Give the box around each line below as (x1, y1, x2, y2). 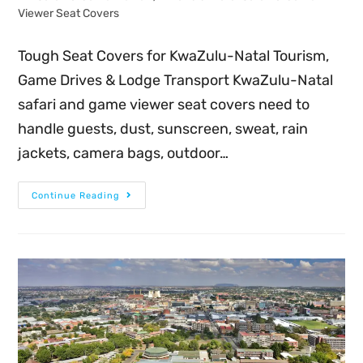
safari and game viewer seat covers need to (18, 96, 310, 114)
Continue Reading (32, 190, 121, 202)
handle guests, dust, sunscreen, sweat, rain (18, 120, 309, 139)
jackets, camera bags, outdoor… (18, 144, 229, 163)
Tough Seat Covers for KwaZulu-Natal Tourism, (18, 47, 330, 66)
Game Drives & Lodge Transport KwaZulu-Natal (18, 71, 334, 90)
